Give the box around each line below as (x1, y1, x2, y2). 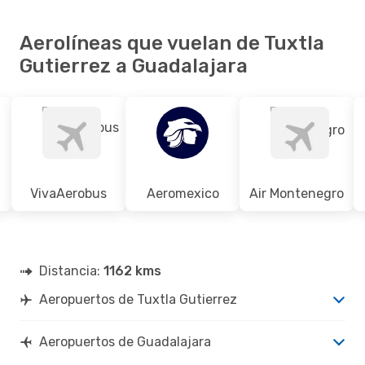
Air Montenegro (249, 185, 344, 201)
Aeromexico (146, 185, 219, 201)
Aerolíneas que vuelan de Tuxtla (20, 31, 324, 55)
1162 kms (103, 262, 161, 279)
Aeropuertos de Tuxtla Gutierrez (39, 291, 237, 307)
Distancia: (39, 262, 103, 279)
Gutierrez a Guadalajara (20, 54, 248, 77)
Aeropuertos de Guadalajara (39, 333, 211, 350)
